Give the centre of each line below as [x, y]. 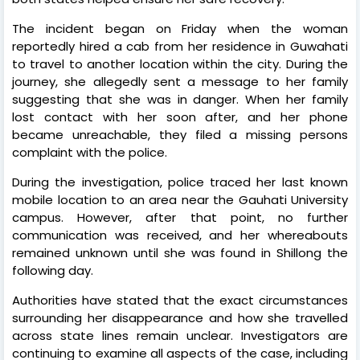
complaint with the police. [90, 152]
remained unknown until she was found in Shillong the [180, 252]
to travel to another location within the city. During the [180, 63]
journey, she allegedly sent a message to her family [180, 81]
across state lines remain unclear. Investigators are [180, 335]
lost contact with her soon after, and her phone [180, 117]
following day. [53, 270]
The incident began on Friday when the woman [180, 28]
